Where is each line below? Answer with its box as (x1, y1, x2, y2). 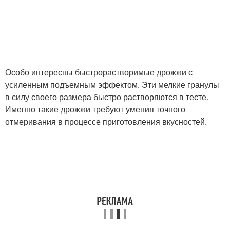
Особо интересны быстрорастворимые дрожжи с (5, 66, 193, 78)
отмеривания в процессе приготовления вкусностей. (5, 116, 207, 127)
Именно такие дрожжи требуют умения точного (5, 103, 185, 115)
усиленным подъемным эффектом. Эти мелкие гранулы (5, 79, 219, 90)
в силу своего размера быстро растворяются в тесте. (5, 91, 208, 103)
